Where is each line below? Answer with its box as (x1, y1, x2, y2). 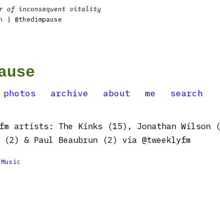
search (170, 87, 203, 99)
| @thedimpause (3, 15, 62, 24)
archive (51, 87, 88, 99)
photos (3, 87, 36, 99)
